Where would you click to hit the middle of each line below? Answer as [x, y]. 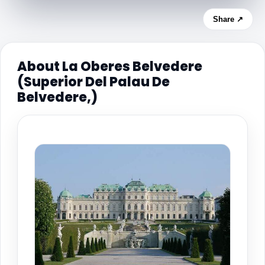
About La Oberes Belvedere [110, 66]
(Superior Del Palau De [93, 82]
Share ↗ [228, 19]
